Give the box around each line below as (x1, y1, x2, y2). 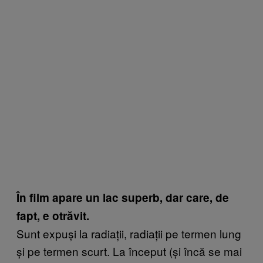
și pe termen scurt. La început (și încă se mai (16, 242, 242, 259)
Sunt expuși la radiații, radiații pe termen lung (16, 225, 241, 241)
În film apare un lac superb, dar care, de (16, 189, 229, 205)
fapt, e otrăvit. (16, 207, 89, 224)
